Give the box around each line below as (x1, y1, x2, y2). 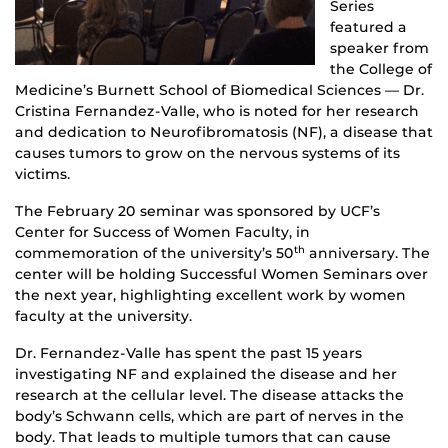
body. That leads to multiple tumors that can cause (15, 427, 391, 446)
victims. (15, 164, 70, 183)
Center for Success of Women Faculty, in (15, 222, 310, 241)
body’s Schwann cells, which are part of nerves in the (15, 406, 404, 425)
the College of (330, 59, 432, 78)
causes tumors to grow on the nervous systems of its (15, 143, 400, 162)
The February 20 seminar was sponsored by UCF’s (15, 201, 380, 220)
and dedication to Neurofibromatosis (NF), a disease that (15, 122, 433, 141)
